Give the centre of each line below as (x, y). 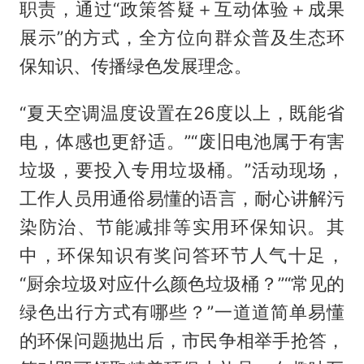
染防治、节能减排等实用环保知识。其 (182, 227)
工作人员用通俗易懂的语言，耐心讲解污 (182, 199)
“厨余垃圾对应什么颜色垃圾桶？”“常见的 (182, 284)
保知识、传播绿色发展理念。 (135, 65)
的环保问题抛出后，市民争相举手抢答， (182, 341)
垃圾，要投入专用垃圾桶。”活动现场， (182, 170)
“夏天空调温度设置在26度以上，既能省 (182, 113)
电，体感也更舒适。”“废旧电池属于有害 (182, 142)
